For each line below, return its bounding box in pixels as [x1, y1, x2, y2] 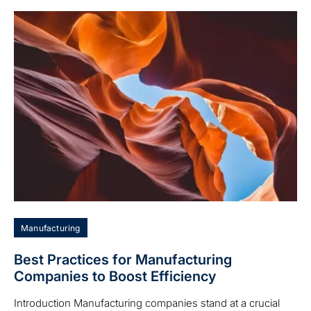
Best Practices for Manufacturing [14, 251, 232, 268]
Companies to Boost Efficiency [14, 267, 216, 285]
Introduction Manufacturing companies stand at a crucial [14, 296, 280, 310]
